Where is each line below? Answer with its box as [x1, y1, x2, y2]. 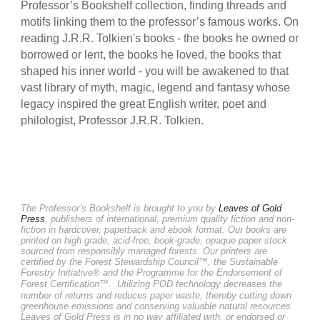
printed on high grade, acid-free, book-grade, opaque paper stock [21, 235, 288, 246]
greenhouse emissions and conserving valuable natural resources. [21, 301, 294, 311]
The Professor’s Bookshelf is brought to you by [21, 203, 219, 214]
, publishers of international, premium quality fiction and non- [45, 214, 295, 224]
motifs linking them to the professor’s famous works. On [21, 16, 299, 29]
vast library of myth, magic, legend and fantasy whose [21, 81, 291, 94]
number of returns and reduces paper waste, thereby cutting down [21, 290, 292, 301]
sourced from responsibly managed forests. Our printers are [21, 246, 268, 256]
